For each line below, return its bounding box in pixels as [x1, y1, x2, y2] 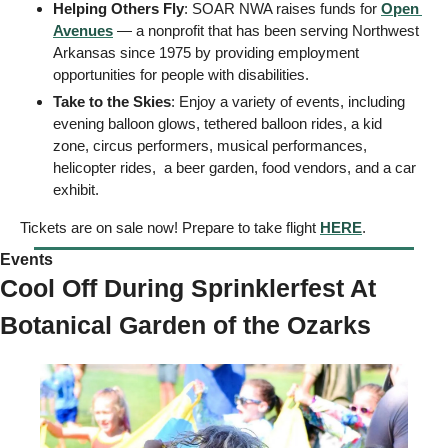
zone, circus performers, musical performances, [53, 137, 367, 155]
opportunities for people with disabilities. [53, 66, 313, 84]
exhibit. [53, 181, 99, 199]
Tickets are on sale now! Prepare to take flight [20, 219, 320, 237]
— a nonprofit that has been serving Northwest [113, 22, 419, 40]
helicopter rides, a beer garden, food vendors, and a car [53, 159, 416, 177]
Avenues [53, 22, 113, 40]
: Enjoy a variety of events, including [171, 93, 405, 111]
